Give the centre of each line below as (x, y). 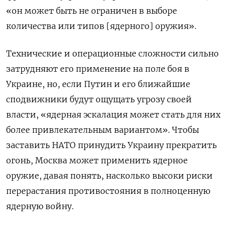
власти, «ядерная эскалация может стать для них (113, 114)
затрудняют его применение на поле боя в (98, 68)
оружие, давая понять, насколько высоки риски (109, 175)
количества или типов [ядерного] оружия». (101, 26)
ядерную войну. (40, 206)
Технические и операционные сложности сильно (112, 53)
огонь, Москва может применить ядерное (97, 160)
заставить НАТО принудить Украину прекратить (111, 145)
